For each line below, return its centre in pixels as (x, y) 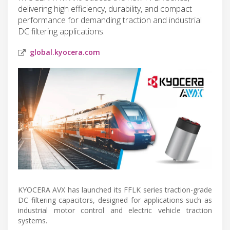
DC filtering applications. (61, 31)
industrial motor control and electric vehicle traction (115, 210)
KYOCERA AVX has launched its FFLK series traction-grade (115, 190)
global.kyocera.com (65, 52)
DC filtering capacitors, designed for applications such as (115, 200)
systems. (33, 221)
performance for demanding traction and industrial (110, 20)
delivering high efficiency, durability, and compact (105, 8)
